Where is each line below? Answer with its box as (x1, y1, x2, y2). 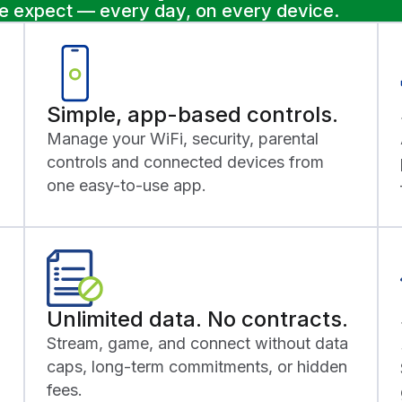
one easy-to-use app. (47, 175, 206, 195)
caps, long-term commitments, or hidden (47, 356, 347, 376)
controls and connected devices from (47, 152, 324, 171)
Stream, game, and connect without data (47, 333, 348, 353)
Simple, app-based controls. (47, 100, 338, 127)
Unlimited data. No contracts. (47, 305, 348, 332)
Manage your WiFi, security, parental (47, 128, 319, 148)
